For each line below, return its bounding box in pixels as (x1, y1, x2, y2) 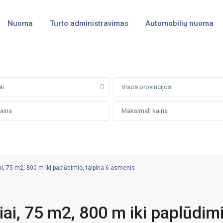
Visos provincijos (121, 83, 171, 91)
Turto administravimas (49, 19, 128, 28)
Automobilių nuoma (145, 19, 214, 28)
